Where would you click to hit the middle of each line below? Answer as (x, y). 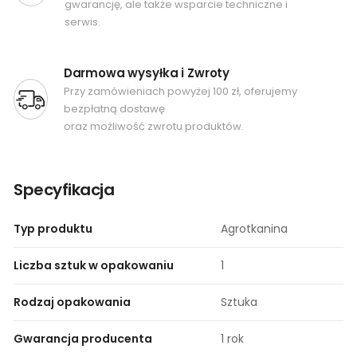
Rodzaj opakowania (72, 302)
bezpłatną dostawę (114, 108)
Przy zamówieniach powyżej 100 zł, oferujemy (180, 91)
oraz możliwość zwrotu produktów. (153, 126)
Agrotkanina (254, 228)
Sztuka (239, 302)
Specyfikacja (64, 189)
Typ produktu (53, 228)
